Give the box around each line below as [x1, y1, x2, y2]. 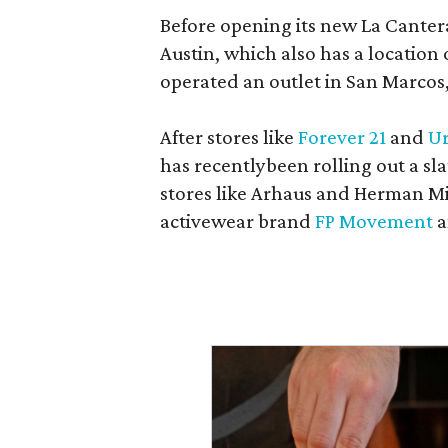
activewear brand [160, 209, 316, 233]
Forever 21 [298, 125, 387, 149]
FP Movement [315, 209, 434, 233]
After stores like [160, 125, 299, 149]
